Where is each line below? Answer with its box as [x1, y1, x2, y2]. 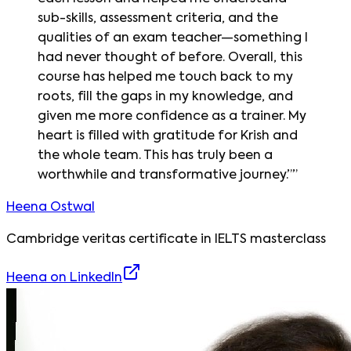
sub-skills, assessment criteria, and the [38, 12, 278, 25]
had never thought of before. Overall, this [38, 51, 302, 64]
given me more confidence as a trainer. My [38, 110, 306, 123]
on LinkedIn [47, 271, 122, 284]
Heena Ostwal [6, 201, 95, 214]
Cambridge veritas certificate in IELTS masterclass [6, 233, 326, 246]
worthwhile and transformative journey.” [38, 168, 292, 182]
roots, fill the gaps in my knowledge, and [38, 90, 293, 103]
